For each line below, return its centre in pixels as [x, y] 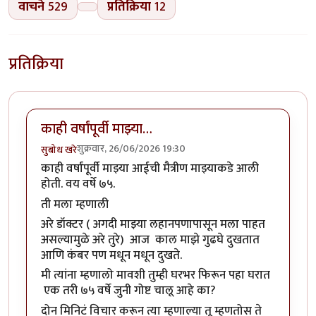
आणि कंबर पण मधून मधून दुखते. [111, 256]
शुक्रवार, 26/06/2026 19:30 [131, 149]
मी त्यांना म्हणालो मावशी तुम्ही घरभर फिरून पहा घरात [156, 275]
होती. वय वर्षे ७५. [81, 184]
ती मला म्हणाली [75, 204]
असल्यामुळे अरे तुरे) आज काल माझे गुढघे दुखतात [150, 240]
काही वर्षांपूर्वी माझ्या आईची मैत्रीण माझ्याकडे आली [150, 169]
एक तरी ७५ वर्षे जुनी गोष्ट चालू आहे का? [128, 291]
